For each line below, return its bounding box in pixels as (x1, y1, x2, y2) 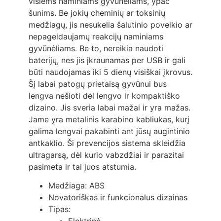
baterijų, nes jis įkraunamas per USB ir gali (28, 55, 185, 65)
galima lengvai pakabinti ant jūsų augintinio (28, 126, 190, 136)
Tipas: (48, 204, 71, 215)
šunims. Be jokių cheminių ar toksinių (28, 7, 165, 18)
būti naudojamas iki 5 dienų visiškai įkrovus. (28, 67, 192, 77)
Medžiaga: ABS (48, 181, 105, 191)
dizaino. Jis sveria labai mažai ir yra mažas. (28, 102, 190, 112)
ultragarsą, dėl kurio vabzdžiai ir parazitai (28, 149, 184, 160)
